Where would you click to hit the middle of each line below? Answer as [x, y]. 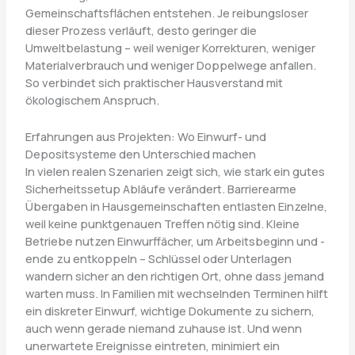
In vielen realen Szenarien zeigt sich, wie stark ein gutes [175, 171]
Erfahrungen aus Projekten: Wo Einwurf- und [145, 136]
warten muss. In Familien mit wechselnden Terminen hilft [176, 293]
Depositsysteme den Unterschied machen [140, 153]
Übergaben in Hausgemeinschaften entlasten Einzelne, [176, 206]
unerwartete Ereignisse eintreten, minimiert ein [152, 345]
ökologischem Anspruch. [92, 100]
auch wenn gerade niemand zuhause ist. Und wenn [163, 328]
